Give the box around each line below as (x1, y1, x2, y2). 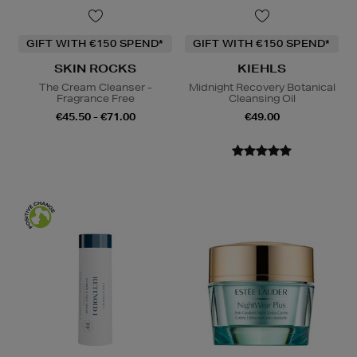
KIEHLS (237, 61, 286, 76)
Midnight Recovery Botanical (188, 80, 335, 94)
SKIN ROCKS (54, 61, 136, 76)
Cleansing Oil (228, 91, 296, 105)
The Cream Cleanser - (38, 80, 152, 94)
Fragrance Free (56, 91, 135, 105)
